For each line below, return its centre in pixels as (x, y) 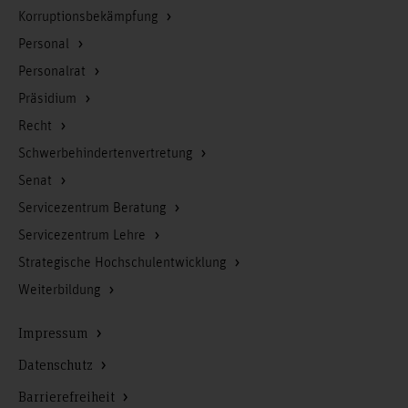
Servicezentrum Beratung (94, 208)
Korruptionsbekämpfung (90, 17)
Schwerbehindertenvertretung (107, 153)
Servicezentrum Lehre (84, 235)
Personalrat (54, 71)
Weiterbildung (61, 290)
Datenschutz (57, 364)
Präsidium (49, 99)
